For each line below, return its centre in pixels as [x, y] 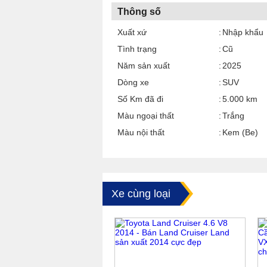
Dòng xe [133, 82]
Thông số [139, 11]
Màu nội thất [141, 132]
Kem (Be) [240, 132]
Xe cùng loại [141, 194]
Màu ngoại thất [146, 116]
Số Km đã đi [140, 99]
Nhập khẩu [243, 32]
